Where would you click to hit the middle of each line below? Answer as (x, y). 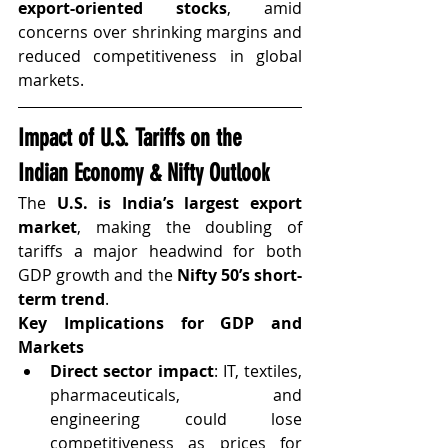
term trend (61, 298)
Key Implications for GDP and (160, 322)
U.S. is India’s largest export (179, 202)
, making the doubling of (189, 226)
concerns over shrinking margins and (160, 31)
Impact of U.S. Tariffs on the (133, 137)
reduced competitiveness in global (160, 55)
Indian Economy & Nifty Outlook (143, 172)
